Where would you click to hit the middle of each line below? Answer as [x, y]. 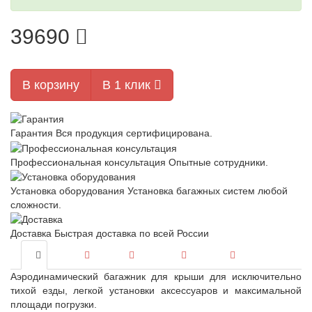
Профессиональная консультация [88, 162]
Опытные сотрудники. [218, 162]
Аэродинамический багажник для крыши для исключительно [156, 277]
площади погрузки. [54, 305]
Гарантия [32, 133]
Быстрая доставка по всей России [132, 234]
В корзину [51, 85]
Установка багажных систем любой [208, 190]
